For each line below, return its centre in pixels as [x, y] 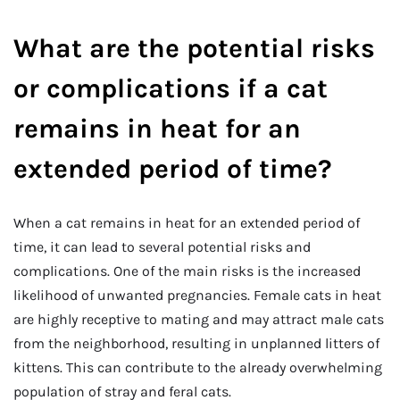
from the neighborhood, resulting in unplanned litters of [196, 344]
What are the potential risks [194, 49]
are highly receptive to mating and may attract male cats [199, 320]
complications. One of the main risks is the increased [187, 271]
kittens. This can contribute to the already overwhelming [198, 368]
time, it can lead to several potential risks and [162, 247]
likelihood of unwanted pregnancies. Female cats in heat [197, 296]
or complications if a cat [171, 89]
